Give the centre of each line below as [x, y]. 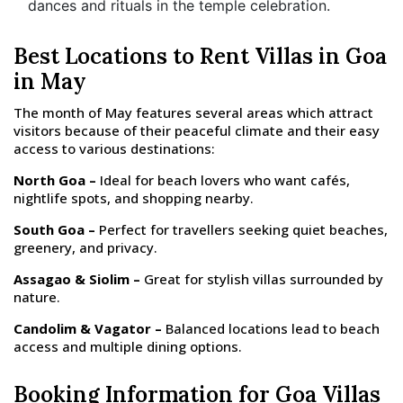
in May [50, 81]
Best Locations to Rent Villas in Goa [200, 56]
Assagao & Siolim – [77, 279]
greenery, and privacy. [85, 247]
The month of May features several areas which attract [193, 112]
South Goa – [54, 229]
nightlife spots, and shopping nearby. [134, 198]
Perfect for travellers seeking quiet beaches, [242, 229]
